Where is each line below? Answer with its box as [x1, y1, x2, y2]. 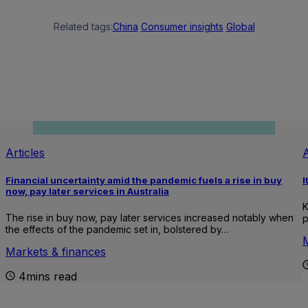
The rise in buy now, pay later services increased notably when [5, 211, 294, 223]
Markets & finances [5, 244, 106, 258]
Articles [5, 145, 45, 159]
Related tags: [53, 21, 113, 32]
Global [225, 21, 255, 32]
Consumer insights [140, 21, 223, 32]
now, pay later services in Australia [5, 185, 169, 197]
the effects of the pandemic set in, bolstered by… [5, 223, 229, 235]
